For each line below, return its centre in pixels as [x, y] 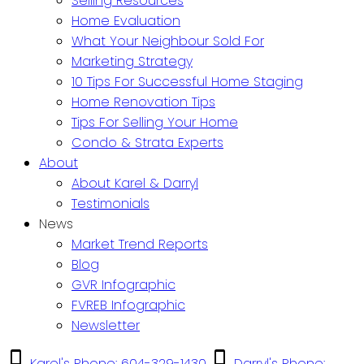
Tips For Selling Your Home [155, 123]
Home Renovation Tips [143, 102]
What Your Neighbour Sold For [168, 41]
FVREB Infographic [128, 305]
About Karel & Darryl [135, 184]
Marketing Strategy [132, 62]
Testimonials [110, 204]
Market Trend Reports [140, 245]
